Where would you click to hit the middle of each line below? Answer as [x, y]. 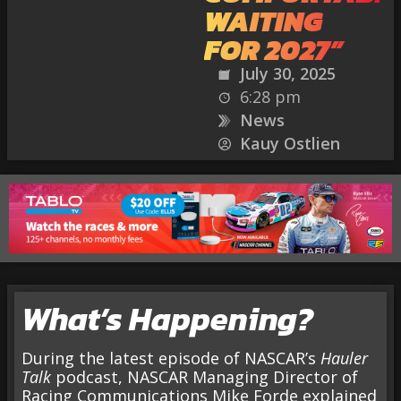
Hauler [344, 358]
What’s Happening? [167, 319]
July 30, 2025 [287, 73]
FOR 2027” [273, 50]
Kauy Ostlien [290, 143]
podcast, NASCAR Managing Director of [205, 377]
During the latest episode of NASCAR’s [171, 358]
